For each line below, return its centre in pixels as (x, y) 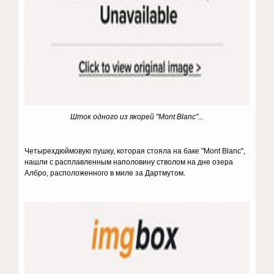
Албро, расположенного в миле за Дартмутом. (105, 173)
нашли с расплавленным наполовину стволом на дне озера (129, 162)
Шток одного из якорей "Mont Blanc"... (137, 117)
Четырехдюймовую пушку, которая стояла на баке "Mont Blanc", (135, 151)
